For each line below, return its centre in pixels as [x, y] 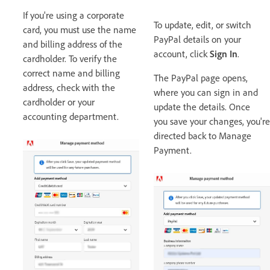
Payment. [173, 150]
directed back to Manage [202, 135]
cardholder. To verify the [70, 58]
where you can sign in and [206, 92]
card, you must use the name [80, 29]
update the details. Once [202, 106]
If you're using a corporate [74, 15]
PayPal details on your [197, 39]
